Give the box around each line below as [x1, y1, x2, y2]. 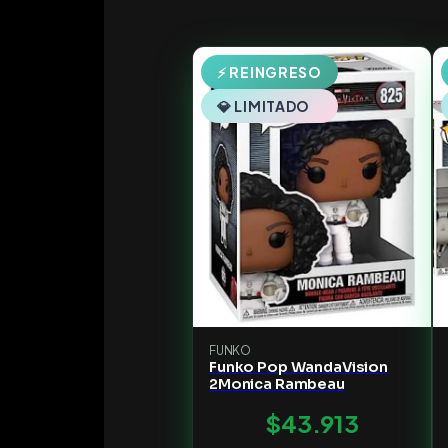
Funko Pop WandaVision [209, 358, 388, 377]
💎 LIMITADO [217, 97, 310, 116]
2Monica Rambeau [209, 375, 345, 394]
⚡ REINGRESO [217, 63, 322, 82]
